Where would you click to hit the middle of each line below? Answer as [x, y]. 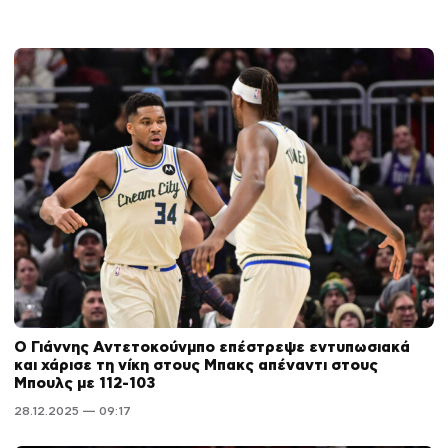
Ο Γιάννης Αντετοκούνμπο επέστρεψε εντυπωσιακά [212, 347]
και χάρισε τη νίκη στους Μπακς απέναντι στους [196, 365]
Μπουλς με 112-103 [84, 383]
